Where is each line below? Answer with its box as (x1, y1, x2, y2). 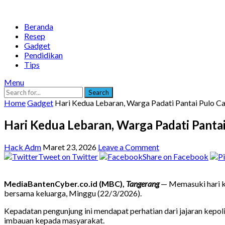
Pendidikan (24, 50, 63, 60)
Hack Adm (4, 142, 41, 152)
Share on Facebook (143, 151, 208, 161)
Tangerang (126, 178, 159, 188)
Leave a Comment (98, 142, 159, 152)
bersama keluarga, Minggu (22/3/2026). (4, 188, 142, 198)
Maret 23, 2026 (43, 142, 96, 152)
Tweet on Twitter (38, 151, 98, 161)
